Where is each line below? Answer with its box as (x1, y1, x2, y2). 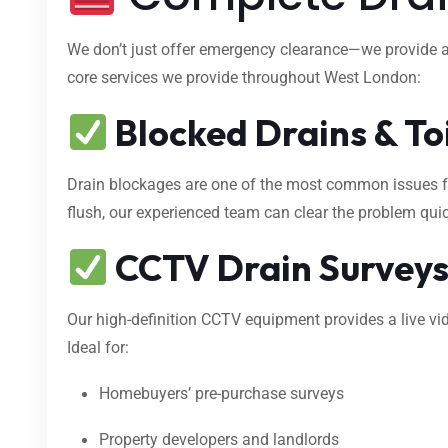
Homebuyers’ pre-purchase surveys (99, 384, 344, 404)
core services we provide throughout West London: (67, 68, 421, 88)
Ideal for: (67, 338, 129, 358)
